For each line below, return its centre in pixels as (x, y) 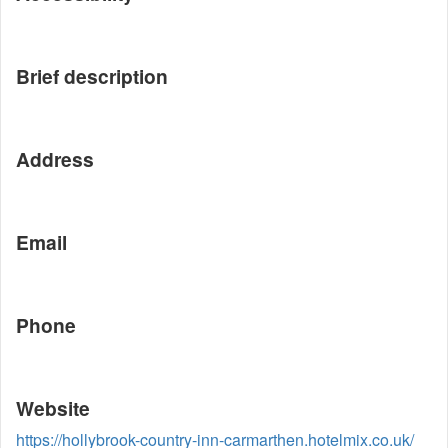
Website (53, 408)
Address (55, 159)
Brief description (92, 76)
